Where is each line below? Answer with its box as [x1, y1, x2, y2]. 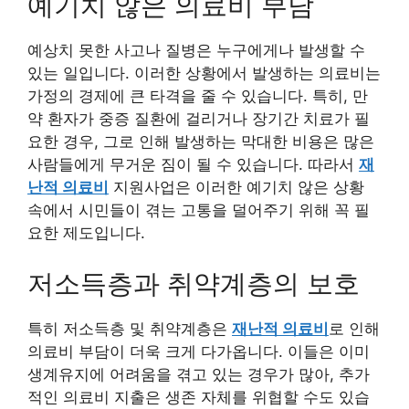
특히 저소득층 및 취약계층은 [27, 319, 232, 338]
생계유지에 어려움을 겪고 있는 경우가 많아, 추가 [27, 364, 370, 383]
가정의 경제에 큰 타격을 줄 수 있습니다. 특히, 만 [27, 87, 368, 106]
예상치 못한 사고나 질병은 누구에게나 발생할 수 [27, 41, 365, 60]
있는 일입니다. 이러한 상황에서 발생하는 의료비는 [27, 64, 381, 83]
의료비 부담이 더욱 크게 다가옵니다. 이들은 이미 [27, 341, 370, 361]
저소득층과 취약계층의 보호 [27, 267, 360, 299]
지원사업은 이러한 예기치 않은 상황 [109, 178, 364, 197]
